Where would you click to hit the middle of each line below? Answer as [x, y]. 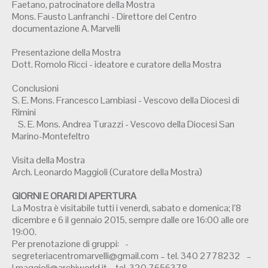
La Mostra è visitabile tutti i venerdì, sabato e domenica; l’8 [127, 208]
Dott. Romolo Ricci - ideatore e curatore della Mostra [117, 65]
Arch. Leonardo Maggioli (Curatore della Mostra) [107, 172]
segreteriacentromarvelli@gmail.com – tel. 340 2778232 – [132, 256]
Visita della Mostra [48, 160]
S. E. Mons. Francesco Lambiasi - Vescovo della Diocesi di [126, 100]
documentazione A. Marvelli [66, 29]
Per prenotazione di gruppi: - [70, 244]
